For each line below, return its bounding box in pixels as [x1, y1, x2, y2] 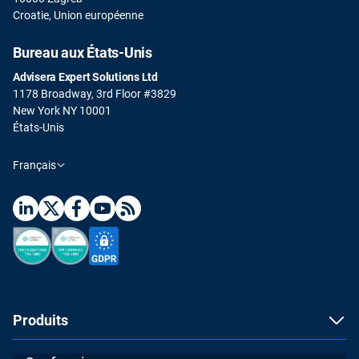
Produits [13, 311, 68, 329]
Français [13, 158, 56, 171]
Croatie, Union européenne [13, 8, 143, 22]
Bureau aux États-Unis [13, 43, 152, 61]
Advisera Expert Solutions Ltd [13, 70, 158, 83]
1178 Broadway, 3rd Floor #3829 [13, 87, 176, 100]
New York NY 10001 [13, 103, 111, 117]
